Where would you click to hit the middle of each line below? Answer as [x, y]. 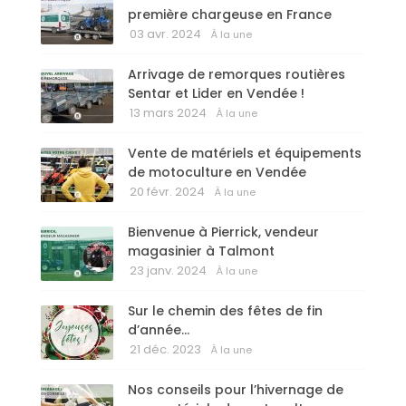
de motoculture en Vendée [217, 173]
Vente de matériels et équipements [245, 154]
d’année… [159, 330]
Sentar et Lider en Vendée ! [216, 94]
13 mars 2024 [168, 113]
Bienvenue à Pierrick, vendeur [223, 232]
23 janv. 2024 [168, 271]
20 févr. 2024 [167, 192]
